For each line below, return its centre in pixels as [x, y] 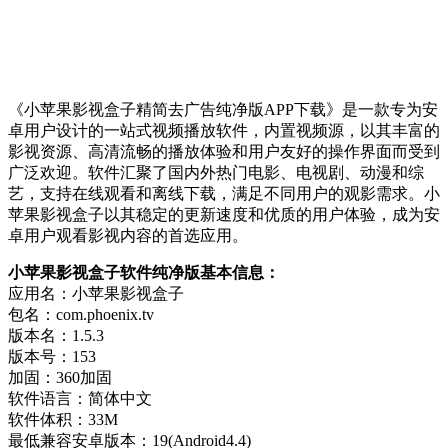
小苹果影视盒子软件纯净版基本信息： [144, 272]
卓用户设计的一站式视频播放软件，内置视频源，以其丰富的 [224, 130]
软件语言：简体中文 [80, 398]
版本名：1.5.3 [56, 335]
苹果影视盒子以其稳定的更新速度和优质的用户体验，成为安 [224, 214]
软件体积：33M [63, 419]
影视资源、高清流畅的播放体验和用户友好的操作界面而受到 [224, 151]
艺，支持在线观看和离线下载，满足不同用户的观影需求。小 [224, 193]
